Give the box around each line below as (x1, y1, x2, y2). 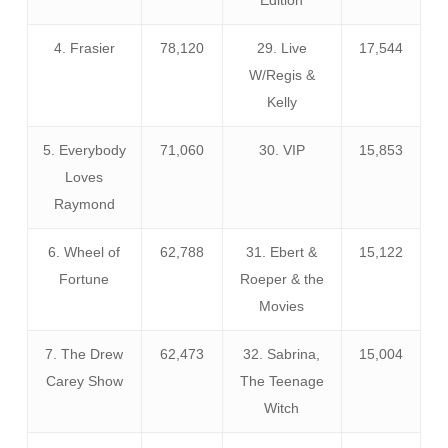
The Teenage (239, 372, 324, 389)
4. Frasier (53, 39, 115, 56)
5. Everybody (42, 141, 126, 158)
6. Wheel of (48, 243, 121, 260)
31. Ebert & (246, 243, 318, 260)
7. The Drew (45, 345, 124, 362)
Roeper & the (239, 270, 324, 287)
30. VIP (258, 141, 305, 158)
